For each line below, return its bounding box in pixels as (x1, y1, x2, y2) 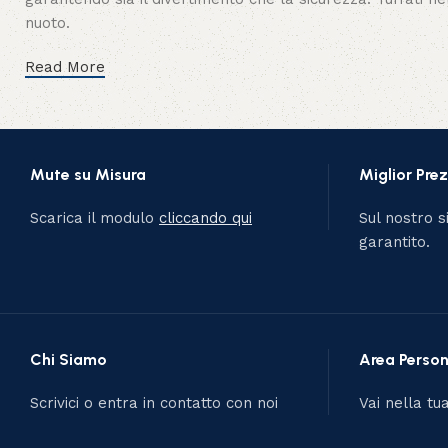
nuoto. (25, 14, 70, 32)
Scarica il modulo (30, 209, 160, 227)
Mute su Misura (30, 165, 147, 184)
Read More (25, 58, 105, 76)
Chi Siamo (30, 350, 108, 369)
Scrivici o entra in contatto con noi (30, 394, 279, 412)
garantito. (358, 233, 430, 251)
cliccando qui (159, 209, 253, 227)
